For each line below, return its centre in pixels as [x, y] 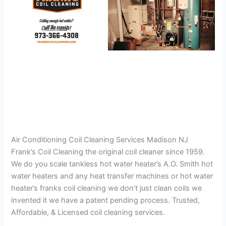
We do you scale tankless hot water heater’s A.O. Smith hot [112, 164]
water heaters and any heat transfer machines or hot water [112, 176]
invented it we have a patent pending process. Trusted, [106, 201]
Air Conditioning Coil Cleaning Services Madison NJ [100, 140]
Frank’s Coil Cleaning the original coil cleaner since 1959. [108, 152]
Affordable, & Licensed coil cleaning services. [88, 213]
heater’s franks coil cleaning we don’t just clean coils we [107, 188]
